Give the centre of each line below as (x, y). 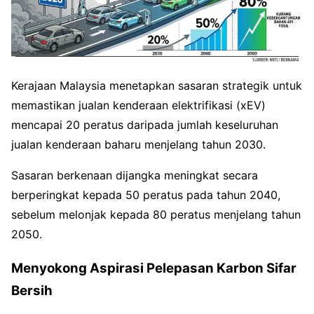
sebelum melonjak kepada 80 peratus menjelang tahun (156, 215)
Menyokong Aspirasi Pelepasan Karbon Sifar (154, 268)
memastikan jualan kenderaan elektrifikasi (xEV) (138, 105)
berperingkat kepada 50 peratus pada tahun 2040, (146, 195)
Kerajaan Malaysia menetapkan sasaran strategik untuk (157, 86)
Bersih (32, 290)
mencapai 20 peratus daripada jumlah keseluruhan (145, 125)
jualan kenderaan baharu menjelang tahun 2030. (138, 145)
